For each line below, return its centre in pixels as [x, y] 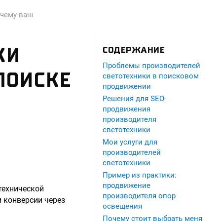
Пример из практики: [140, 175]
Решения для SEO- [134, 99]
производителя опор [139, 196]
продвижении [127, 86]
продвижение [127, 185]
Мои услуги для [130, 142]
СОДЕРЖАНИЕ [134, 50]
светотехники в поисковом [151, 76]
